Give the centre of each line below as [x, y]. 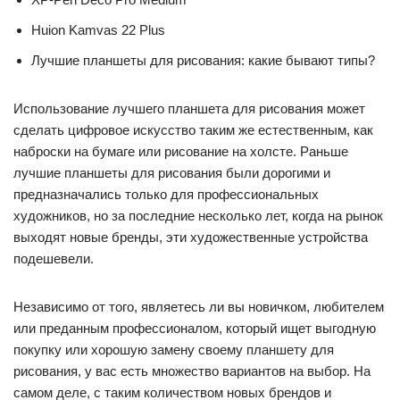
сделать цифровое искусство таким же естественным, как [193, 130]
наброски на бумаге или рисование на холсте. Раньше [181, 151]
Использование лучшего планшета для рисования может [189, 108]
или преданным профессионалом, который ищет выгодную [195, 328]
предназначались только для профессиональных [166, 194]
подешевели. [54, 258]
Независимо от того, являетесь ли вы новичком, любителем [199, 307]
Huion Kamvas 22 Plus [98, 30]
